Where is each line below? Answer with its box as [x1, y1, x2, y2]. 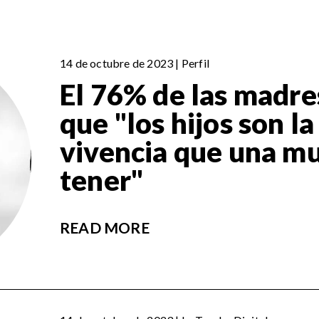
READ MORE [60, 219, 150, 237]
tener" [60, 163, 144, 198]
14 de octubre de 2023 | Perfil [60, 56, 209, 70]
